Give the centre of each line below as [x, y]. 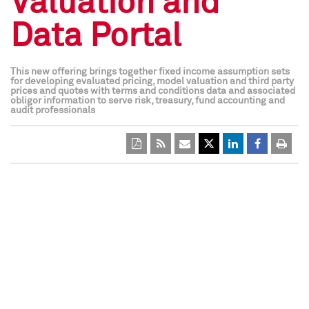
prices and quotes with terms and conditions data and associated [153, 91]
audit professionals [53, 110]
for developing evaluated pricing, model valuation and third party [152, 81]
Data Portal [96, 37]
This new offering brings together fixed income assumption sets [150, 72]
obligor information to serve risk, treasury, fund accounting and [148, 101]
